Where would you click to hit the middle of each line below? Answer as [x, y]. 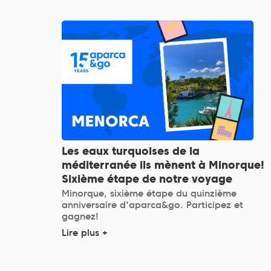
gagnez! [80, 217]
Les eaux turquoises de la [131, 151]
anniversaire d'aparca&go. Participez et [152, 205]
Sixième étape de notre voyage [147, 179]
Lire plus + [85, 233]
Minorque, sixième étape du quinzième [149, 194]
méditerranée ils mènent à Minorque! [163, 165]
